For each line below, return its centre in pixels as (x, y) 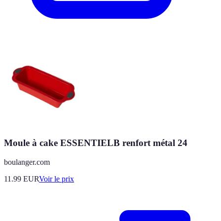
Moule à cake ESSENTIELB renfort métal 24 (96, 143)
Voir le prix (56, 179)
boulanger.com (27, 162)
